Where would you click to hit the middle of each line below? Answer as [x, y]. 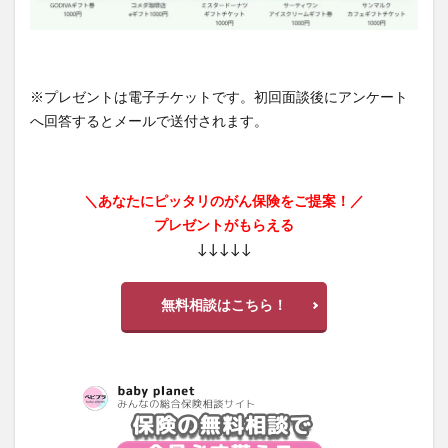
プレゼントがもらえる [224, 225]
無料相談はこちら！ [224, 305]
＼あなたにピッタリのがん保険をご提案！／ [224, 201]
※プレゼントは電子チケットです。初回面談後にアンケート [219, 97]
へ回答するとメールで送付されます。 [149, 121]
